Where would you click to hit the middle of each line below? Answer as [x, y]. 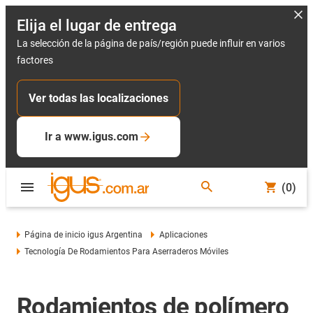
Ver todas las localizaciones [99, 98]
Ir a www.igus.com [92, 137]
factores [35, 60]
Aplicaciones [183, 235]
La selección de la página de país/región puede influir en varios [151, 43]
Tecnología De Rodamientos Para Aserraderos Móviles [127, 252]
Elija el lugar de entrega [97, 26]
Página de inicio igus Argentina [84, 235]
